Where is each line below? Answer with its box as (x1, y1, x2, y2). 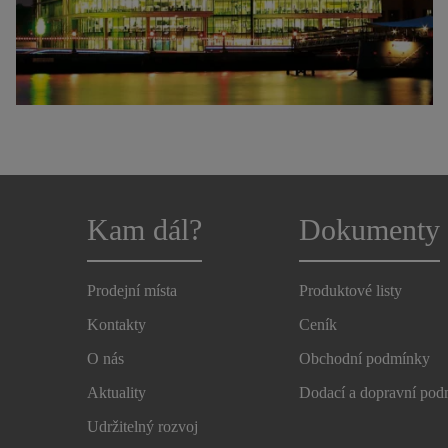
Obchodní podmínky (299, 350, 431, 367)
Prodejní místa (87, 282, 177, 299)
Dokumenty (299, 213, 441, 247)
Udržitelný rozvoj (87, 418, 198, 435)
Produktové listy (299, 282, 403, 299)
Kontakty (87, 316, 146, 333)
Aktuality (87, 384, 146, 401)
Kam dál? (87, 213, 202, 247)
